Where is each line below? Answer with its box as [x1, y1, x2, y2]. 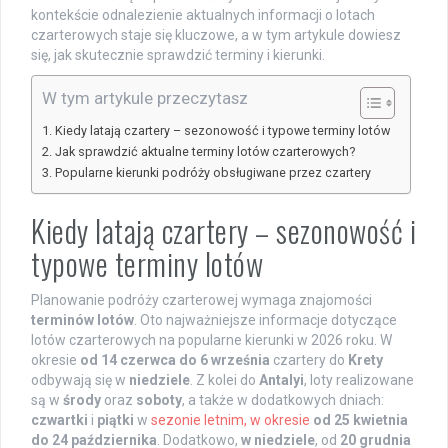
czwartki [31, 411, 88, 428]
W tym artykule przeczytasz [42, 87, 248, 108]
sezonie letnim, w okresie [151, 411, 310, 428]
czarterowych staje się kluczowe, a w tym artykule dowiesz [31, 26, 401, 43]
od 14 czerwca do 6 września [80, 351, 270, 368]
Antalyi [259, 371, 304, 388]
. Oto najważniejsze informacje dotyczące [134, 311, 397, 328]
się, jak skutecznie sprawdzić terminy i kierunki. [31, 46, 325, 63]
